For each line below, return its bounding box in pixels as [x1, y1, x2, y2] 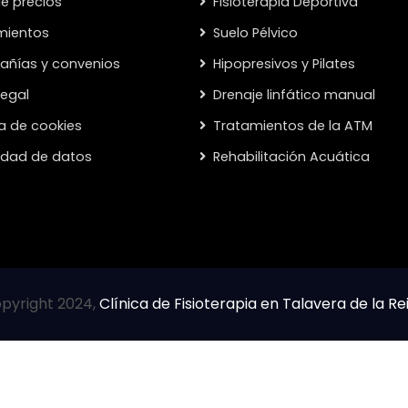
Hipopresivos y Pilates [212, 54, 355, 73]
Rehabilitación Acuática [212, 147, 370, 166]
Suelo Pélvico [212, 23, 298, 42]
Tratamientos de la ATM [212, 116, 372, 135]
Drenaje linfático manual [212, 85, 375, 104]
